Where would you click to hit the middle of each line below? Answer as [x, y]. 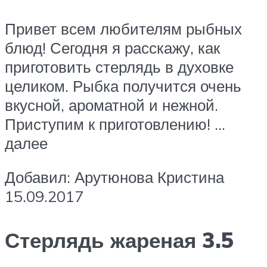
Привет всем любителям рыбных [123, 28]
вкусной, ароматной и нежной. [111, 105]
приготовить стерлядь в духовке [119, 66]
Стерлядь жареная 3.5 [119, 240]
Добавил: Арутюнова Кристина [114, 177]
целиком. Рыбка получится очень [123, 86]
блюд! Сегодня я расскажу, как [112, 47]
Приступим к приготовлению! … [115, 124]
